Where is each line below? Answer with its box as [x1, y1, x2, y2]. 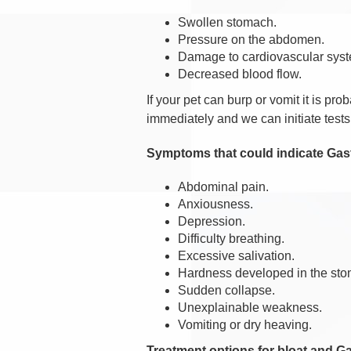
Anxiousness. [178, 197, 256, 211]
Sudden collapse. [178, 283, 278, 297]
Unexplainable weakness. [178, 300, 322, 314]
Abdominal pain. [178, 179, 269, 194]
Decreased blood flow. [178, 67, 302, 81]
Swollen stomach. [178, 15, 280, 29]
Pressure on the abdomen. [178, 32, 327, 46]
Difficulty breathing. [178, 231, 288, 245]
